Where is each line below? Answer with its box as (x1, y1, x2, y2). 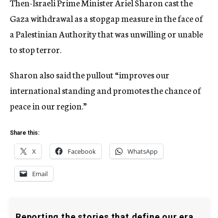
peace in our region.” (10, 99, 87, 112)
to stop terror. (10, 43, 61, 55)
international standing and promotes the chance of (10, 84, 201, 96)
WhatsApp (127, 147, 158, 156)
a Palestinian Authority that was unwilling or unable (10, 27, 203, 40)
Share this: (10, 129, 39, 136)
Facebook (68, 147, 96, 156)
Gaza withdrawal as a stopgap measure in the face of (10, 12, 203, 24)
